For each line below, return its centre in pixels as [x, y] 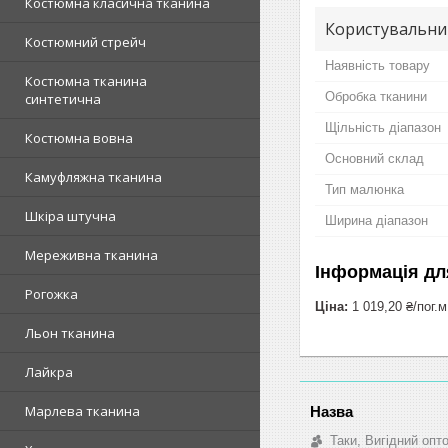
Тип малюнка [364, 189]
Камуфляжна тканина [93, 177]
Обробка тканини [376, 96]
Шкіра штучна [70, 216]
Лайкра [49, 372]
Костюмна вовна [79, 138]
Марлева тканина [82, 411]
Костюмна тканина [86, 81]
